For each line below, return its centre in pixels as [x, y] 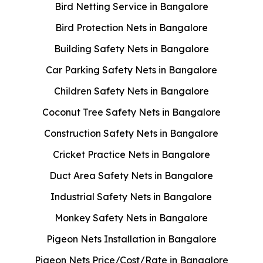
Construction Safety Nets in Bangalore [131, 134]
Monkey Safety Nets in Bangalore [131, 218]
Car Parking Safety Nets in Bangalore [131, 70]
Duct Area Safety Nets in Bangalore [131, 176]
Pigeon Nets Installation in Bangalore [131, 239]
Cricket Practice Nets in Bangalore [131, 155]
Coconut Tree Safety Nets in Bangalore [131, 112]
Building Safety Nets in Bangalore [131, 49]
